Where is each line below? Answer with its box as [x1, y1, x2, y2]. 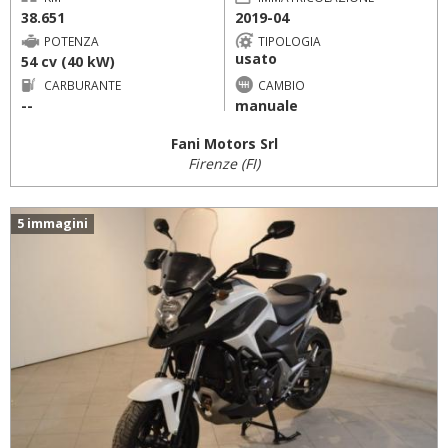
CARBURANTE [44, 76, 121, 93]
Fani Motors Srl [170, 134, 278, 153]
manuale [234, 95, 298, 115]
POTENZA [44, 32, 99, 49]
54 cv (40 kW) [21, 51, 115, 71]
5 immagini [17, 215, 88, 232]
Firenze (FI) [188, 154, 260, 173]
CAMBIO [257, 76, 305, 93]
